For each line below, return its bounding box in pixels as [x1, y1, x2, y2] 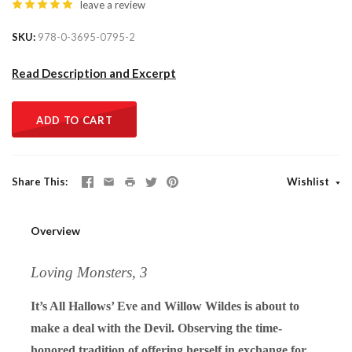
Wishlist [287, 174, 332, 188]
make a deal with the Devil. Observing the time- [31, 321, 282, 335]
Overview [31, 223, 80, 237]
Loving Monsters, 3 [31, 263, 148, 280]
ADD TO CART [36, 113, 113, 126]
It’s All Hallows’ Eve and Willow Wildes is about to [31, 299, 299, 313]
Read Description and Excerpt [12, 65, 176, 80]
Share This [12, 174, 65, 188]
